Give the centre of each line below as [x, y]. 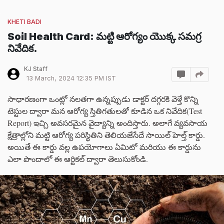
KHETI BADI [24, 22]
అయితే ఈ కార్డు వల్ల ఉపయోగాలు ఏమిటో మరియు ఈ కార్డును [104, 147]
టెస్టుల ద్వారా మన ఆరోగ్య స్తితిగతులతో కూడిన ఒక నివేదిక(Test [105, 111]
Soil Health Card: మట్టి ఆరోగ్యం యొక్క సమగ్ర [104, 36]
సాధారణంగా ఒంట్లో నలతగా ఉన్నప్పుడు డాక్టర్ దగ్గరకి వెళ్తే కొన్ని [103, 99]
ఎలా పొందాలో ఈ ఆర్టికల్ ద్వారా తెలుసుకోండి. [78, 159]
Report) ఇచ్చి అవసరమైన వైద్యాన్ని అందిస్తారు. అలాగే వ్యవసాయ [107, 123]
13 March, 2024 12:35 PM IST [71, 78]
